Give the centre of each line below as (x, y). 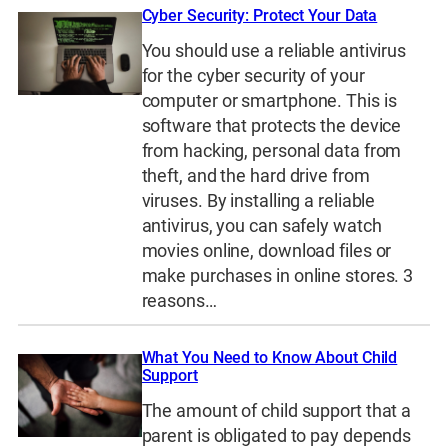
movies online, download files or (266, 250)
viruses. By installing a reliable (258, 200)
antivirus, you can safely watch (261, 225)
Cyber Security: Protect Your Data (259, 16)
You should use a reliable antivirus (274, 50)
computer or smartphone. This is (269, 100)
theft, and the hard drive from (255, 175)
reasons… (179, 300)
